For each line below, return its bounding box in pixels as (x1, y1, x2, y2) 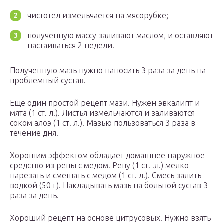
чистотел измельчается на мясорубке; (27, 11, 168, 20)
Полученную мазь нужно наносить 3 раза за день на (10, 66, 206, 75)
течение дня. (10, 128, 58, 138)
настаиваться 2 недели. (27, 41, 114, 50)
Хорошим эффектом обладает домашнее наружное (10, 151, 205, 160)
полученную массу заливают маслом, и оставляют (27, 31, 213, 40)
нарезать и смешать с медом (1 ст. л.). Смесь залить (10, 171, 201, 180)
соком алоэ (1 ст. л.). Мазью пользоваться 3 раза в (10, 118, 195, 128)
